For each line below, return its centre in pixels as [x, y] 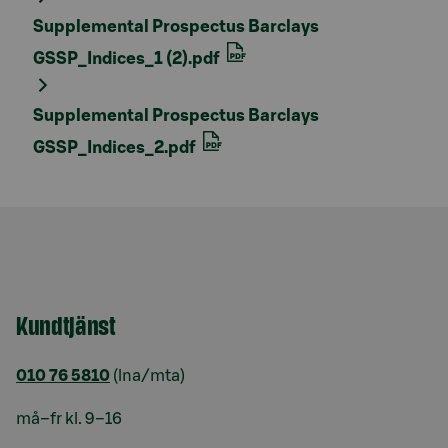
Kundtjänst [66, 325]
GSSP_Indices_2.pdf [116, 148]
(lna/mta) [147, 376]
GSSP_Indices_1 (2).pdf [128, 59]
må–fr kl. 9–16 [69, 419]
